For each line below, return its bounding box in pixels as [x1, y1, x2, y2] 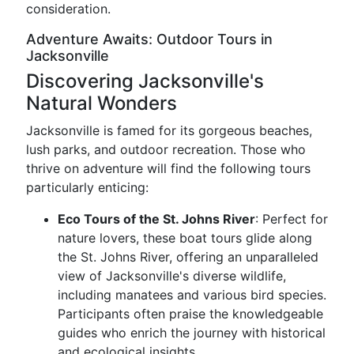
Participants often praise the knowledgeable [58, 306, 323, 322]
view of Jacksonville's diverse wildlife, [58, 268, 286, 284]
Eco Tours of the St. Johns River [58, 211, 255, 227]
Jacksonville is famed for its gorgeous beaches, [26, 122, 312, 138]
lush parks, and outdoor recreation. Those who [26, 141, 306, 157]
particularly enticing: [26, 179, 149, 195]
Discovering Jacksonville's [26, 70, 264, 92]
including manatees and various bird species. [58, 287, 326, 303]
